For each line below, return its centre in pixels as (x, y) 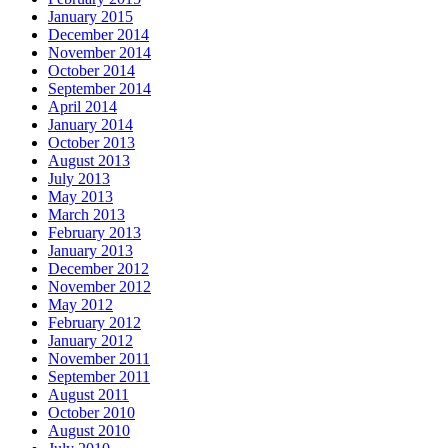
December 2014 (98, 35)
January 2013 (90, 251)
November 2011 (99, 359)
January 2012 (90, 341)
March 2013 (86, 215)
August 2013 (89, 161)
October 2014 (91, 71)
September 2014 (99, 89)
